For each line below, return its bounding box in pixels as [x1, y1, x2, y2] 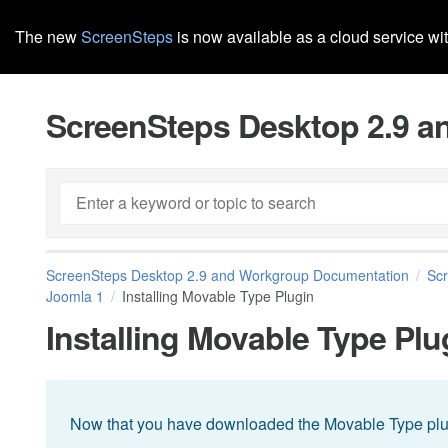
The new [15, 25, 81, 48]
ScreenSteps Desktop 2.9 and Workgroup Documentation [46, 265, 409, 285]
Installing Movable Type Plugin [122, 286, 314, 306]
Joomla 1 [46, 286, 104, 306]
